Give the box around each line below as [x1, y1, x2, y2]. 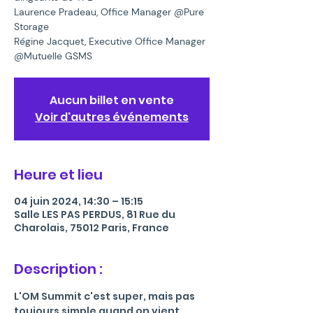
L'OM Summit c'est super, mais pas [14, 289, 197, 303]
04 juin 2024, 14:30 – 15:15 [14, 194, 143, 208]
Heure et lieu [14, 165, 103, 184]
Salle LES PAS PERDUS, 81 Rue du [14, 208, 175, 221]
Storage [14, 20, 49, 33]
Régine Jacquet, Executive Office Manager [14, 35, 205, 48]
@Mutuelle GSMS [14, 50, 92, 62]
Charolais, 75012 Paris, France [14, 221, 169, 235]
